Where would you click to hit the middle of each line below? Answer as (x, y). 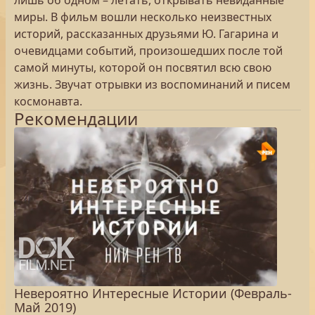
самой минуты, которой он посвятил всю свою (143, 67)
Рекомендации (76, 118)
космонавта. (48, 101)
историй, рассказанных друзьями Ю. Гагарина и (146, 34)
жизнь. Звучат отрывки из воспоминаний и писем (152, 84)
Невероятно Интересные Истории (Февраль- (153, 293)
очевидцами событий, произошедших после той (148, 51)
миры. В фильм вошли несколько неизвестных (143, 17)
